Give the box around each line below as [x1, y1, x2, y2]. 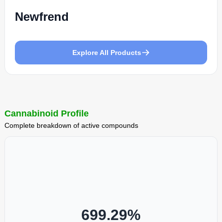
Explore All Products [72, 48, 141, 56]
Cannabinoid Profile [4, 108, 89, 118]
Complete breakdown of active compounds [4, 121, 138, 129]
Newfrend [14, 9, 69, 23]
